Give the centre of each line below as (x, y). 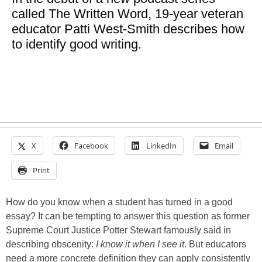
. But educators (215, 244)
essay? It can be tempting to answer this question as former (128, 216)
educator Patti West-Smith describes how (128, 29)
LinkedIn (161, 146)
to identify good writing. (77, 44)
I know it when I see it (140, 244)
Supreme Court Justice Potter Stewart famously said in (118, 230)
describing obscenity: (51, 244)
